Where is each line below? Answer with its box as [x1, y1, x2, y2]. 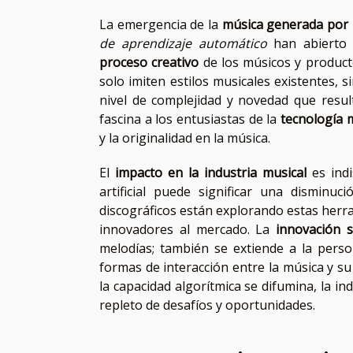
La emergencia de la [99, 16, 222, 34]
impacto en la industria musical [115, 164, 307, 182]
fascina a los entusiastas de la [99, 110, 281, 128]
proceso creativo [99, 54, 199, 72]
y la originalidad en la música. [99, 129, 270, 147]
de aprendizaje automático [99, 35, 267, 53]
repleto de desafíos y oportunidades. [99, 296, 315, 314]
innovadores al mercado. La [99, 221, 277, 239]
